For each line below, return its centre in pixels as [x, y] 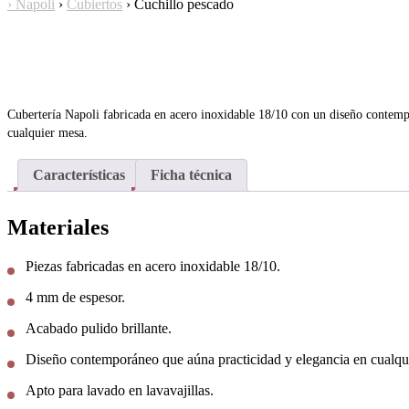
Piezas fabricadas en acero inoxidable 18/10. [153, 267]
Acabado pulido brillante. [99, 329]
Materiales [58, 228]
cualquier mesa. [47, 133]
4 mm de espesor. [75, 298]
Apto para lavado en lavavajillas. [120, 391]
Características [79, 175]
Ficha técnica [191, 175]
